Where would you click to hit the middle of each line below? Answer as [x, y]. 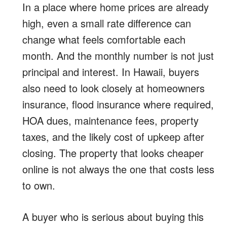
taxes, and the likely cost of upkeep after [113, 136]
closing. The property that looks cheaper [113, 153]
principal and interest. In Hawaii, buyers [111, 71]
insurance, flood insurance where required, [118, 104]
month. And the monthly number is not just [118, 55]
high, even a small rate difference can [107, 23]
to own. [39, 185]
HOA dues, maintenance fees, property [110, 120]
